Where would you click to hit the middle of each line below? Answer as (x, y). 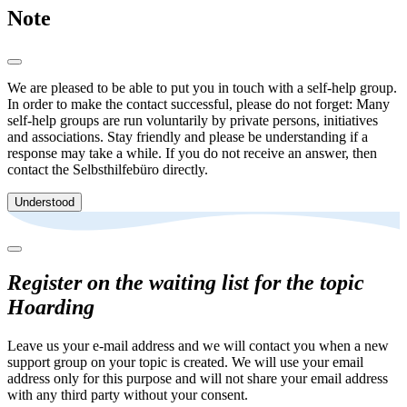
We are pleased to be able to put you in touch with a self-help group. (202, 88)
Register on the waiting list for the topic (186, 282)
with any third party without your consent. (128, 394)
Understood (45, 203)
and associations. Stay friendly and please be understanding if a (188, 137)
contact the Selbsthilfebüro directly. (108, 170)
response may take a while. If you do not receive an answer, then (192, 154)
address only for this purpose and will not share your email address (198, 378)
